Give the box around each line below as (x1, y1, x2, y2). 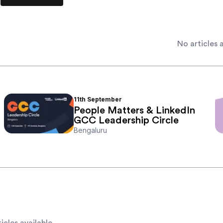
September (87, 96, 122, 104)
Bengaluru (74, 126, 107, 135)
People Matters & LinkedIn (74, 106, 195, 116)
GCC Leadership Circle (74, 115, 179, 126)
